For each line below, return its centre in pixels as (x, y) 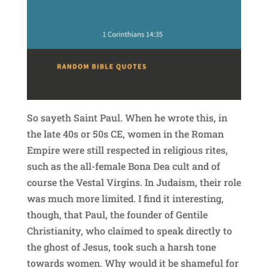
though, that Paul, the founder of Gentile (117, 214)
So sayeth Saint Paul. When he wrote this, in (127, 117)
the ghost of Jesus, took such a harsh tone (121, 246)
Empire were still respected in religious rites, (127, 150)
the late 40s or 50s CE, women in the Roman (125, 133)
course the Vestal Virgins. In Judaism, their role (134, 182)
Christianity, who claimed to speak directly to (129, 230)
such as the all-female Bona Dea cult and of (123, 166)
